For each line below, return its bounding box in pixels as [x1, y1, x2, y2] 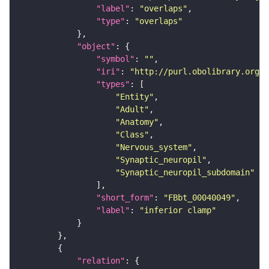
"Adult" [115, 104, 149, 115]
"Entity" [115, 92, 154, 102]
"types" [96, 79, 130, 89]
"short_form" [96, 193, 154, 203]
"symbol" [96, 54, 134, 64]
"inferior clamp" [139, 205, 216, 216]
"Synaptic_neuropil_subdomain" [115, 168, 255, 178]
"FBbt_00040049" [163, 193, 235, 203]
